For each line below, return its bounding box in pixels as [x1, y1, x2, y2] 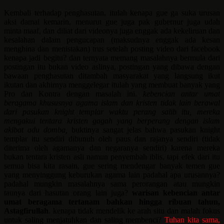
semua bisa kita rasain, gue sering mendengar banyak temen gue [4, 161, 220, 170]
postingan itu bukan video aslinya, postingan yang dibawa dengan [4, 62, 220, 71]
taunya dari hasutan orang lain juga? [4, 188, 132, 197]
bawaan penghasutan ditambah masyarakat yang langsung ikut [4, 71, 220, 80]
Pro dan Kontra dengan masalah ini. [4, 89, 143, 98]
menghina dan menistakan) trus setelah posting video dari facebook [4, 44, 220, 53]
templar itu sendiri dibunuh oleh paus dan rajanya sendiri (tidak [4, 134, 220, 143]
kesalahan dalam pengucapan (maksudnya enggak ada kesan [4, 35, 220, 44]
